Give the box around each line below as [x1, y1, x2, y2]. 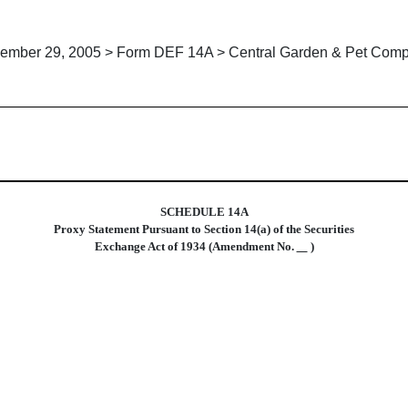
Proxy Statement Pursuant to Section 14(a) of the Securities [54, 222, 354, 236]
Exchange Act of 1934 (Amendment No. [94, 240, 297, 253]
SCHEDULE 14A [159, 205, 249, 219]
